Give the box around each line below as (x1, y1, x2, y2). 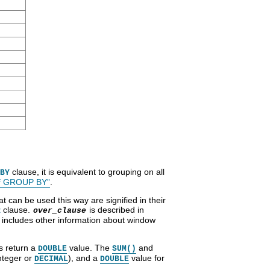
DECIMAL (34, 254, 68, 263)
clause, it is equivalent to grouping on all (10, 166, 165, 177)
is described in (87, 204, 144, 215)
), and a (68, 253, 100, 263)
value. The (67, 242, 112, 253)
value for (129, 253, 165, 263)
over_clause (33, 206, 86, 215)
